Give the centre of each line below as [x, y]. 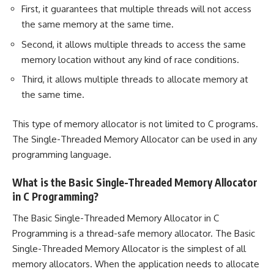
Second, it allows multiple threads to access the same [134, 44]
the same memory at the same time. [98, 24]
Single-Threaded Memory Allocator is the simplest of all [129, 248]
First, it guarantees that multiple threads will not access [136, 9]
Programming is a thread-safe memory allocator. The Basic [134, 233]
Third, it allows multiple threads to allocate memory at [135, 80]
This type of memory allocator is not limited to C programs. [135, 124]
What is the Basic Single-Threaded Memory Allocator [135, 183]
